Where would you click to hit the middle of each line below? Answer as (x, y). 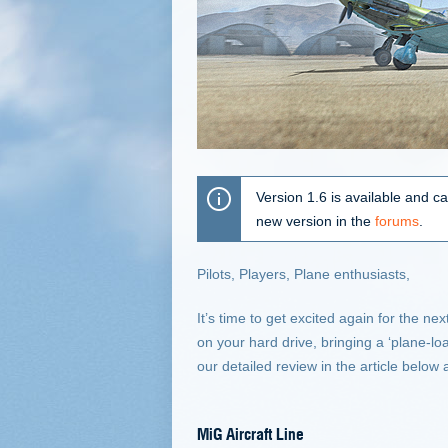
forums (397, 221)
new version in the (315, 221)
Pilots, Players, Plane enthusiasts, (303, 274)
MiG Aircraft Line (250, 433)
